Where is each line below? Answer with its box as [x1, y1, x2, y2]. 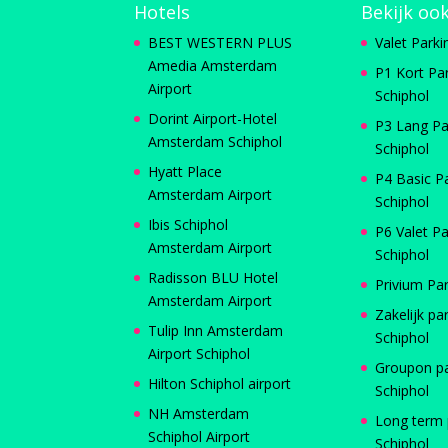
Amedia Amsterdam [148, 55, 278, 75]
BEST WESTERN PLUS [148, 32, 293, 52]
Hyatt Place [148, 161, 223, 181]
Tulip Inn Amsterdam [148, 320, 284, 340]
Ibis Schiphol [148, 214, 229, 234]
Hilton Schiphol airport [148, 373, 292, 393]
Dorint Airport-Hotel [148, 108, 278, 128]
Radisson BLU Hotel [148, 267, 279, 287]
